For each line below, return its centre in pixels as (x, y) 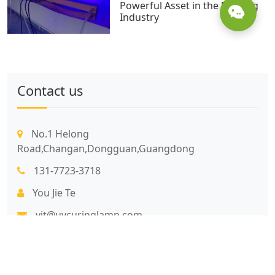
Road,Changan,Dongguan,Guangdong (106, 149)
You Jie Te (53, 193)
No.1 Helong (59, 134)
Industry (140, 17)
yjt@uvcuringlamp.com (88, 215)
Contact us (50, 91)
